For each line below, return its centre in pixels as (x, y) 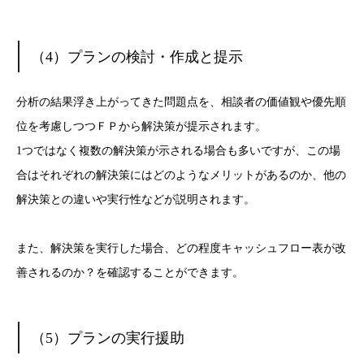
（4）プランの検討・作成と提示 (137, 56)
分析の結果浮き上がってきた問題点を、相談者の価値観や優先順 (181, 102)
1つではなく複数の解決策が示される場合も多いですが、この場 (178, 150)
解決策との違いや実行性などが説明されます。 (136, 199)
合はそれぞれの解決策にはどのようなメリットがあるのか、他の (181, 175)
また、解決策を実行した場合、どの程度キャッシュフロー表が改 (181, 249)
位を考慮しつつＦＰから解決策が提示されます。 (141, 126)
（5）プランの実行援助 (108, 338)
